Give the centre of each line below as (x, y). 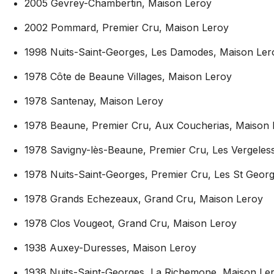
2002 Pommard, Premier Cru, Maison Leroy (127, 27)
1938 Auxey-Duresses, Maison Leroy (110, 247)
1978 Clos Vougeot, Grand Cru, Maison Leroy (131, 223)
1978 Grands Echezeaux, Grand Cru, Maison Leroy (144, 198)
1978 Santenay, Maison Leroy (94, 101)
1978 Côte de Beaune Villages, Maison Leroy (128, 76)
